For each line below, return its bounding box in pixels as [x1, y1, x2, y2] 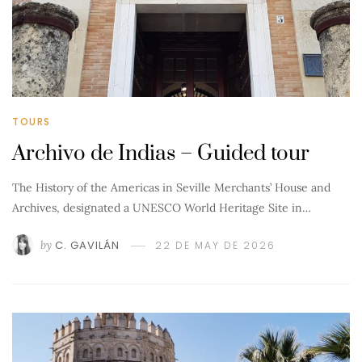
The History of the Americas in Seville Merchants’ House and [12, 179, 330, 195]
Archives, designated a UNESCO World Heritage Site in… [12, 200, 311, 215]
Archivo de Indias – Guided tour [12, 140, 309, 167]
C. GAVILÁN [55, 237, 120, 253]
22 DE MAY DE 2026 [155, 238, 276, 252]
